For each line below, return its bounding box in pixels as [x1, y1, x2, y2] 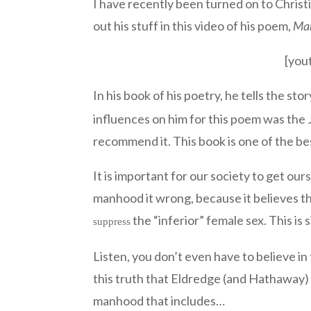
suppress [93, 215, 131, 227]
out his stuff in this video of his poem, [93, 17, 294, 33]
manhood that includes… [93, 292, 226, 308]
